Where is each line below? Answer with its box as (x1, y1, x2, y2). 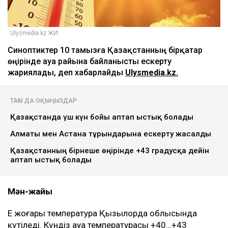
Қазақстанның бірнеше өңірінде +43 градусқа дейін (10, 146, 209, 156)
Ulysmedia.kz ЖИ (10, 30, 58, 37)
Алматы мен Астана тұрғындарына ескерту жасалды (10, 129, 211, 139)
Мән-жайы (8, 186, 52, 197)
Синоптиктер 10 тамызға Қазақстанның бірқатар (8, 45, 203, 55)
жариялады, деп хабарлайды (8, 68, 125, 78)
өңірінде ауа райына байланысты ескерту (8, 56, 172, 67)
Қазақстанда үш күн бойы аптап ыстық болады (10, 112, 193, 122)
